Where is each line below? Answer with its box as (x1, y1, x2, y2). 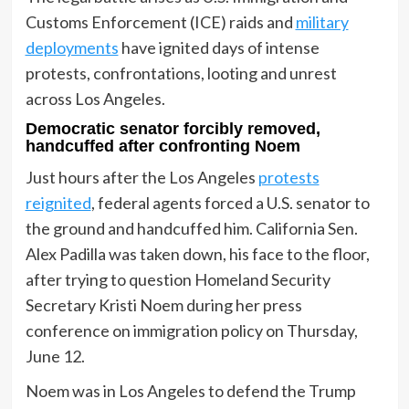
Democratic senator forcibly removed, (25, 120, 320, 139)
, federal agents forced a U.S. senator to (90, 193, 370, 214)
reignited (25, 193, 91, 214)
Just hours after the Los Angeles (25, 167, 258, 188)
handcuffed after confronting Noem (25, 137, 300, 156)
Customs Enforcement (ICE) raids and (25, 12, 296, 33)
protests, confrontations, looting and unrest (25, 63, 337, 84)
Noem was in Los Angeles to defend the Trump (25, 381, 356, 402)
